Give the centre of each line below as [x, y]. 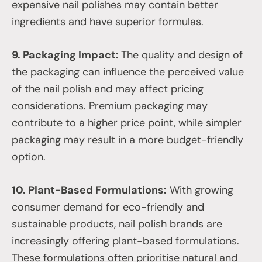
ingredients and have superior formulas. [108, 21]
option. [29, 156]
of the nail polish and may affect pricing [108, 89]
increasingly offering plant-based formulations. [125, 241]
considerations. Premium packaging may [110, 106]
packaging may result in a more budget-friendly [127, 139]
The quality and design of [182, 55]
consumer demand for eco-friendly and [108, 207]
